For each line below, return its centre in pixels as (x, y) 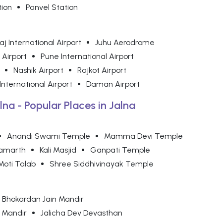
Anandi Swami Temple (49, 136)
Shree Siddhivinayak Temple (102, 164)
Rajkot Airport (102, 70)
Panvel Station (52, 7)
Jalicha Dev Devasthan (82, 213)
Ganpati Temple (120, 150)
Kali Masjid (58, 150)
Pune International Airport (87, 56)
